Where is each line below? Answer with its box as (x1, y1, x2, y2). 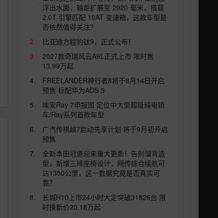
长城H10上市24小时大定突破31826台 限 (42, 192, 166, 202)
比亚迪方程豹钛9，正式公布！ (42, 36, 135, 46)
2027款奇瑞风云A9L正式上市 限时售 (42, 51, 154, 61)
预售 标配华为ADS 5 (42, 85, 105, 95)
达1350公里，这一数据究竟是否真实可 (42, 168, 160, 178)
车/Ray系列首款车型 (42, 109, 104, 119)
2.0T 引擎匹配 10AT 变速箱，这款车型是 (42, 12, 167, 22)
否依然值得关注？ (42, 22, 97, 32)
